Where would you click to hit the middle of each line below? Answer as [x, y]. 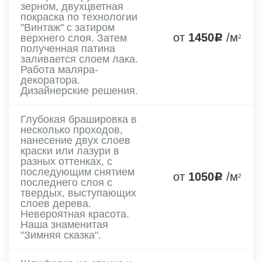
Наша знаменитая [64, 224]
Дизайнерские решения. [79, 90]
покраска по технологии [79, 17]
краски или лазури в [70, 151]
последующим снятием [77, 172]
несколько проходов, [72, 130]
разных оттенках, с [66, 161]
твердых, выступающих [78, 193]
